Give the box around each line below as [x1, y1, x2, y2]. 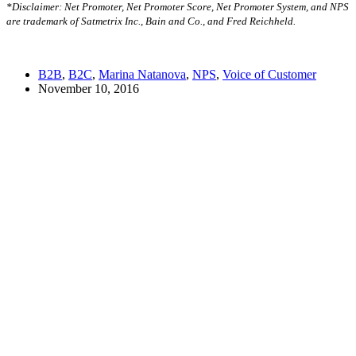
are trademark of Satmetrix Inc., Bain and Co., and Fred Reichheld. [6, 15, 296, 27]
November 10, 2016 [38, 82, 139, 95]
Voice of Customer [222, 68, 316, 81]
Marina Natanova [99, 68, 186, 81]
